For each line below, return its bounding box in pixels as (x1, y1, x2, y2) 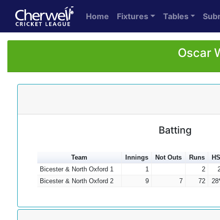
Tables (163, 11, 189, 21)
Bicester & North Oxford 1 (39, 165, 113, 173)
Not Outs (155, 154, 182, 161)
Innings (125, 154, 148, 161)
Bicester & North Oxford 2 (39, 177, 113, 185)
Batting (159, 124, 192, 136)
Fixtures (117, 11, 148, 21)
